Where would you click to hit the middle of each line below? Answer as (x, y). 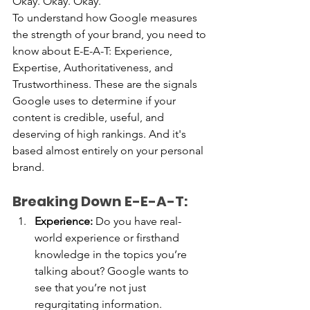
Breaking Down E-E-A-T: (100, 202)
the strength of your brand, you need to (111, 35)
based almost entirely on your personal (109, 151)
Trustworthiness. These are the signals (106, 84)
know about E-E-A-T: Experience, (94, 51)
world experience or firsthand (108, 238)
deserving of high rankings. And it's (101, 134)
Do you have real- (137, 221)
